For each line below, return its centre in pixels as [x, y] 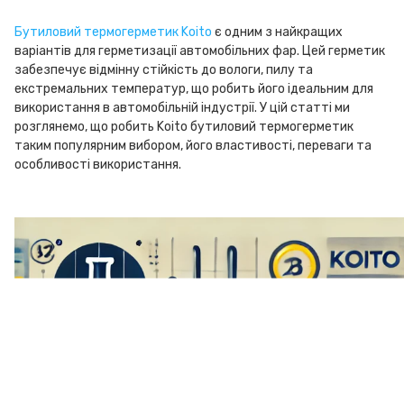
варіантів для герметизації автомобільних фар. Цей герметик [200, 51]
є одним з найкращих [277, 32]
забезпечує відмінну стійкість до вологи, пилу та [164, 70]
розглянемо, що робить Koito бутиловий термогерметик [184, 127]
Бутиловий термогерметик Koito [113, 32]
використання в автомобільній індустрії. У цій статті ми [182, 108]
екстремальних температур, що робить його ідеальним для [194, 89]
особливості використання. [98, 165]
